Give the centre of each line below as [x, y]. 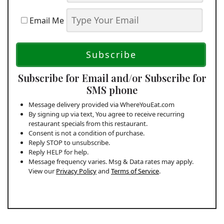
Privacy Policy [76, 171]
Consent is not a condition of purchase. [86, 133]
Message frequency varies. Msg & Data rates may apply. [111, 162]
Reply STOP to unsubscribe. [69, 143]
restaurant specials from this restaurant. [88, 124]
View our [42, 171]
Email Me [46, 21]
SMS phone [112, 90]
